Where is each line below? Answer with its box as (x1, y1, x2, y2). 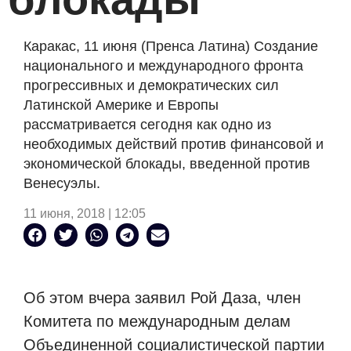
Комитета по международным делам (24, 312, 291, 330)
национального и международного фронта (24, 58, 303, 74)
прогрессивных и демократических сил (24, 78, 279, 93)
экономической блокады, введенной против (24, 156, 310, 172)
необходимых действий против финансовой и (24, 136, 324, 152)
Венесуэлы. (24, 175, 100, 191)
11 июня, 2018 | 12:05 (24, 207, 146, 221)
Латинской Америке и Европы (24, 97, 219, 113)
